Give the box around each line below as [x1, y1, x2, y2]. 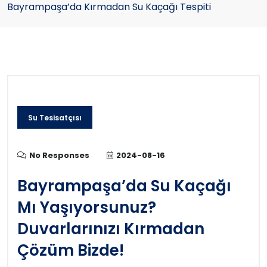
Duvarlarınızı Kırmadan [17, 218, 204, 240]
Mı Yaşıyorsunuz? [17, 197, 156, 218]
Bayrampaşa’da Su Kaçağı [17, 175, 231, 197]
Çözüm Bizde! [17, 240, 124, 261]
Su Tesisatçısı [28, 113, 82, 123]
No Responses [29, 150, 89, 161]
